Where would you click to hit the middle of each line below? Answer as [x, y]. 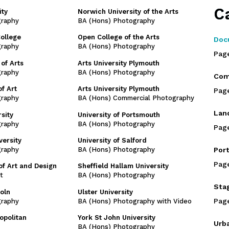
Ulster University [105, 192]
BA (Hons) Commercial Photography [136, 98]
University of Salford [112, 140]
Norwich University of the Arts [128, 12]
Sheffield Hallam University [123, 166]
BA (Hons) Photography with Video [135, 201]
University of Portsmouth [119, 114]
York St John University [117, 218]
